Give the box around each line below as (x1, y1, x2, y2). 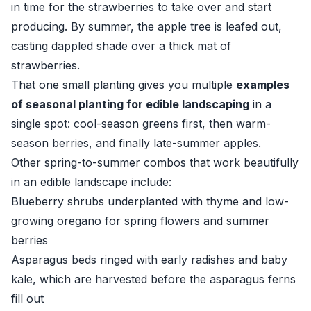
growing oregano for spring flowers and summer (11, 214, 269, 228)
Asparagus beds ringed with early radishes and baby (11, 253, 287, 267)
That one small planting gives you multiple (11, 78, 236, 92)
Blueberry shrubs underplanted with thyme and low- (11, 194, 289, 208)
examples (236, 78, 289, 92)
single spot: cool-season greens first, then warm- (11, 117, 271, 131)
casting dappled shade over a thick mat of (11, 39, 231, 53)
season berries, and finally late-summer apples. (11, 136, 261, 150)
